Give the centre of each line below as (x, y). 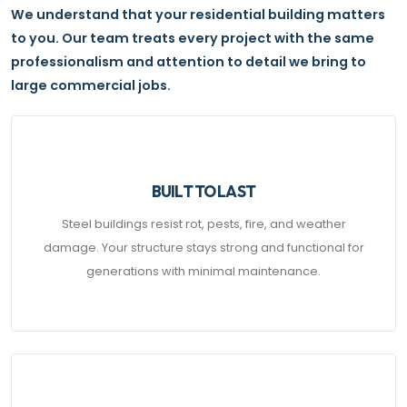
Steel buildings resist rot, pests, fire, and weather (203, 223)
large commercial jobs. (91, 85)
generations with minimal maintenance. (203, 271)
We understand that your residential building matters (198, 14)
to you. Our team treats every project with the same (193, 38)
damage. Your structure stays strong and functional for (203, 247)
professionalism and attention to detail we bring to (189, 61)
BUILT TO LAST (203, 191)
